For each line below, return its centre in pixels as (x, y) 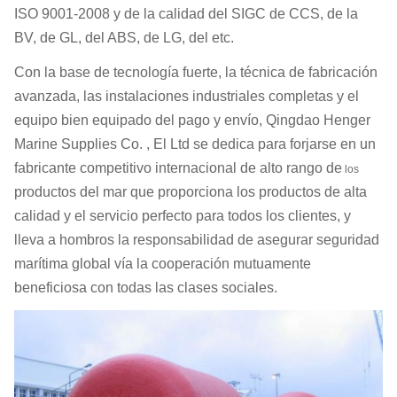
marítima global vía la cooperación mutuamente (163, 264)
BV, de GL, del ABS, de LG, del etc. (124, 38)
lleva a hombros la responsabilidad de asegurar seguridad (197, 240)
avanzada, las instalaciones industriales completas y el (187, 97)
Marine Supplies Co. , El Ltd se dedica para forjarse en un (195, 144)
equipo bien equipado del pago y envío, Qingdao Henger (192, 121)
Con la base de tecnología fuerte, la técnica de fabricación (196, 73)
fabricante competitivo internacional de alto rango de (178, 168)
